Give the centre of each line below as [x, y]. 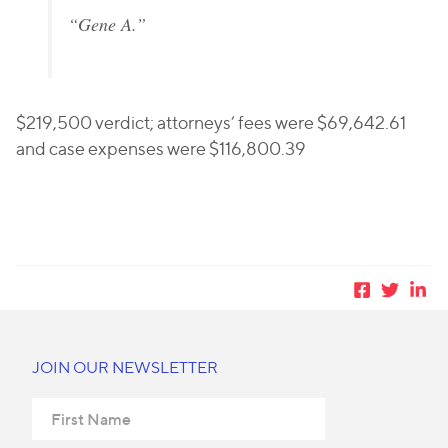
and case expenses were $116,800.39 [161, 148]
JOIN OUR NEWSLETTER [125, 367]
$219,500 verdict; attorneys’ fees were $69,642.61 [211, 122]
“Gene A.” [107, 24]
